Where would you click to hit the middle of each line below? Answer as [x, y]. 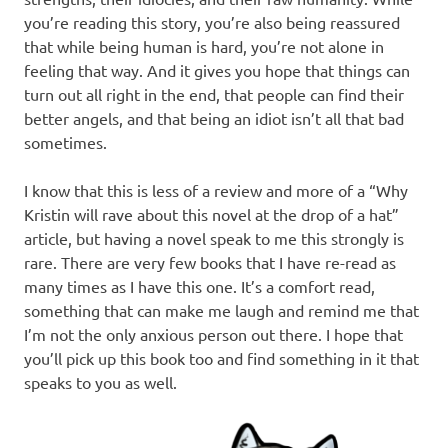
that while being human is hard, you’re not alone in [204, 45]
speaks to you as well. [100, 381]
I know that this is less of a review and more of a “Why [216, 189]
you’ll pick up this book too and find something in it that [221, 357]
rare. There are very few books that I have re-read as [210, 261]
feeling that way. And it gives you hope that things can [217, 69]
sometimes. [65, 141]
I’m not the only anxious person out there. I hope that [213, 333]
